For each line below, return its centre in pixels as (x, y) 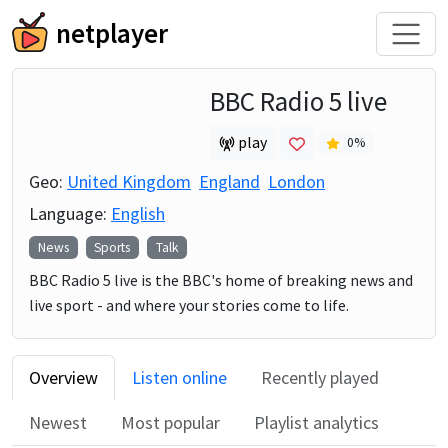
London (296, 181)
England (229, 181)
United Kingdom (129, 181)
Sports (112, 247)
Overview (63, 377)
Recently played (320, 377)
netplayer (112, 33)
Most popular (170, 422)
